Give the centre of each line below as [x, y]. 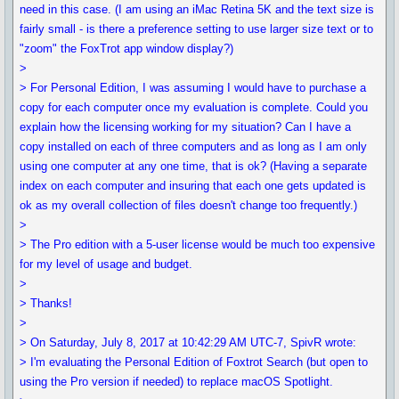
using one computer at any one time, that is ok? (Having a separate [194, 166]
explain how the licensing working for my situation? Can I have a [186, 127]
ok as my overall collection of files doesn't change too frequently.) [189, 205]
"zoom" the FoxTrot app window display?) [127, 49]
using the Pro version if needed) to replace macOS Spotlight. [177, 382]
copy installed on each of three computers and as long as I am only [194, 147]
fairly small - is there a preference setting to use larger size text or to [197, 29]
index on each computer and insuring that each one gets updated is [193, 186]
